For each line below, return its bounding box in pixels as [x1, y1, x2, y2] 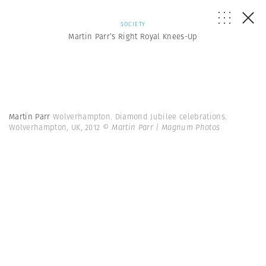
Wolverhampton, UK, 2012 [9, 122, 103, 133]
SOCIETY [120, 20, 146, 28]
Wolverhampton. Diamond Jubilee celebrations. [52, 111, 227, 122]
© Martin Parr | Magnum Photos [102, 122, 220, 133]
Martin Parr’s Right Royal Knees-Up [68, 31, 198, 42]
